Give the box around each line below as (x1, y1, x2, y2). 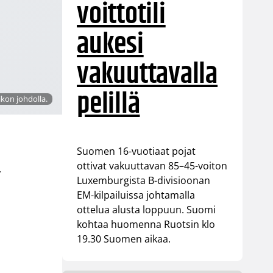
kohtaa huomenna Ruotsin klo (77, 217, 216, 231)
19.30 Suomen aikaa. (77, 232, 171, 246)
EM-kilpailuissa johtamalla (77, 188, 196, 202)
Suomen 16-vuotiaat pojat (77, 144, 196, 158)
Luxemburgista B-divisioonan (77, 173, 211, 187)
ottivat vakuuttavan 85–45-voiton (77, 158, 228, 172)
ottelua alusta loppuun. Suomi (77, 202, 216, 216)
